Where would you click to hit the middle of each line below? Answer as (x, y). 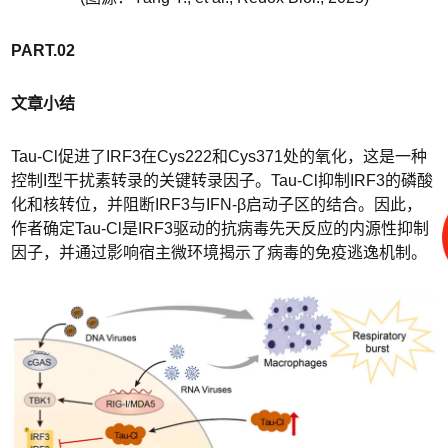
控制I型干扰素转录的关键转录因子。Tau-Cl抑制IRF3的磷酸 (222, 180)
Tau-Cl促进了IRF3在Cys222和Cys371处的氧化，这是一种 (219, 156)
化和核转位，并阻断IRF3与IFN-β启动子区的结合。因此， (217, 204)
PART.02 (43, 50)
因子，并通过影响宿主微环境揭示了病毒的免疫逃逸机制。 (219, 252)
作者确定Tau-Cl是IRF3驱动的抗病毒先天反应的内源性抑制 (220, 228)
